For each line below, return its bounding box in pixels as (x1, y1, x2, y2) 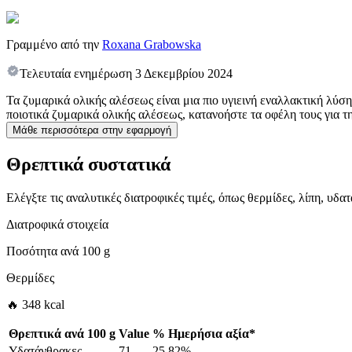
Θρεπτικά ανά (9, 327, 84, 341)
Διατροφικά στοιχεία (6, 218, 108, 232)
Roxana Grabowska (102, 38, 201, 52)
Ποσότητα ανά (6, 244, 79, 258)
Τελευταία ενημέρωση (20, 67, 132, 81)
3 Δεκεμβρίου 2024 (135, 67, 233, 81)
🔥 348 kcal (6, 298, 64, 312)
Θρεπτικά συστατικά (6, 154, 170, 175)
